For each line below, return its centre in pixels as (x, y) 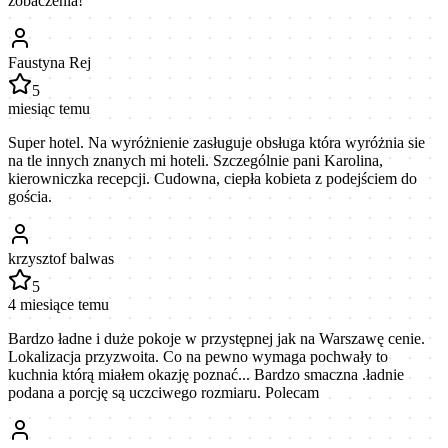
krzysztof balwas (61, 258)
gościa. (30, 196)
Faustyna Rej (49, 62)
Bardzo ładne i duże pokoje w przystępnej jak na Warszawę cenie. (216, 338)
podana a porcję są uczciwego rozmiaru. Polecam (163, 392)
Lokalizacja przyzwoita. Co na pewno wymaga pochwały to (198, 356)
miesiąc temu (49, 108)
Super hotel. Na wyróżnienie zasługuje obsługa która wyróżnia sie (216, 142)
